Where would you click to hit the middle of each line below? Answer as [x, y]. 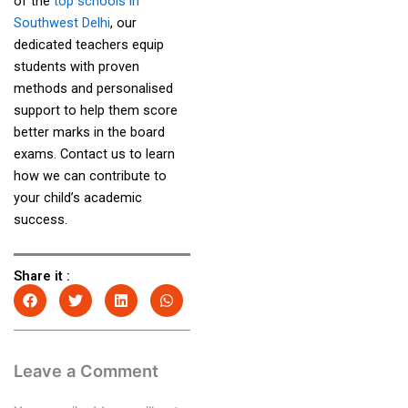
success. [42, 219]
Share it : [41, 276]
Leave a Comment [86, 371]
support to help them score [95, 110]
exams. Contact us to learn [94, 153]
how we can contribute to [90, 175]
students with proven [76, 66]
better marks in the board [89, 132]
